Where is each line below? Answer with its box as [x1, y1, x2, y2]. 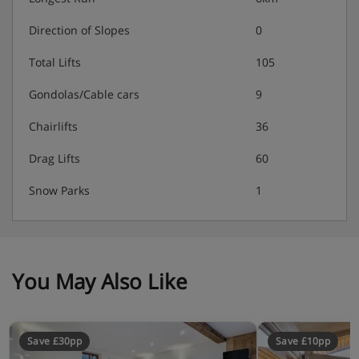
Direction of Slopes [29, 22, 130, 38]
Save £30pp [27, 333, 82, 348]
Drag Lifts [29, 150, 80, 166]
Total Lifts [29, 54, 81, 70]
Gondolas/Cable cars [29, 86, 139, 102]
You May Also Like [12, 266, 188, 296]
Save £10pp [276, 333, 330, 348]
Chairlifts [29, 118, 78, 134]
